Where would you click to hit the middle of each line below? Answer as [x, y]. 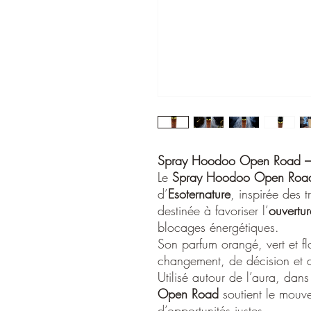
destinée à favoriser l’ [213, 210]
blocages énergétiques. [218, 227]
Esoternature [199, 193]
